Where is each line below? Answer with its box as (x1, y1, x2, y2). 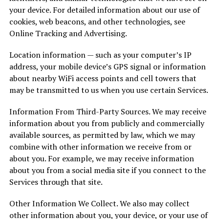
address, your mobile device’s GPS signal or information (9, 61, 206, 72)
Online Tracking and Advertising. (9, 28, 127, 39)
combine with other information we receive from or (9, 141, 192, 152)
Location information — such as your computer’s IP (9, 49, 192, 60)
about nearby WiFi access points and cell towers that (9, 73, 197, 84)
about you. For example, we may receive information (9, 153, 194, 164)
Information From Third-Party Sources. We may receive (9, 106, 206, 117)
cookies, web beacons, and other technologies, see (9, 16, 185, 27)
